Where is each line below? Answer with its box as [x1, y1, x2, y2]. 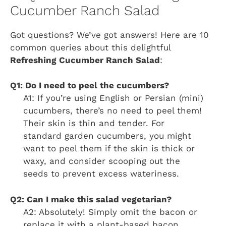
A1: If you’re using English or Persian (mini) [23, 93, 203, 103]
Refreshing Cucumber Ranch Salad [10, 54, 160, 65]
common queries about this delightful [10, 42, 171, 52]
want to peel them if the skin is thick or [23, 143, 195, 154]
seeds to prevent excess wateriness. [23, 168, 179, 179]
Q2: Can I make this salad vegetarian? [10, 194, 172, 204]
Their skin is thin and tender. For [23, 118, 164, 129]
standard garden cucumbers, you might [23, 131, 191, 141]
